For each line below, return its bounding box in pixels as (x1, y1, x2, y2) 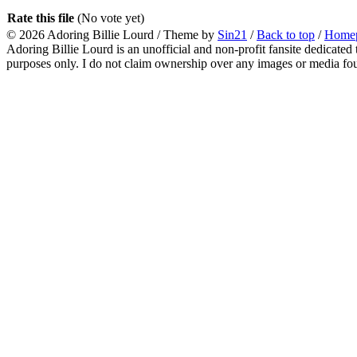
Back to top (257, 27, 315, 41)
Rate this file (7, 10, 77, 25)
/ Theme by (154, 27, 218, 41)
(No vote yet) (77, 10, 144, 25)
